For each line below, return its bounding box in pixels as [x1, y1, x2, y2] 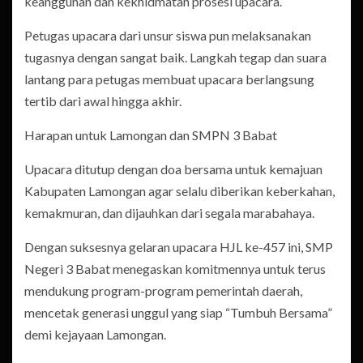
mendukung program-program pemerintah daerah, [24, 283, 302, 299]
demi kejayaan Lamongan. [24, 327, 166, 343]
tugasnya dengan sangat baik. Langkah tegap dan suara [24, 49, 327, 66]
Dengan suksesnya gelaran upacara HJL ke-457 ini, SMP [24, 239, 333, 255]
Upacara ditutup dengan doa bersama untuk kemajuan [24, 161, 322, 177]
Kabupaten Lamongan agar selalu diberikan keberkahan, [24, 183, 335, 199]
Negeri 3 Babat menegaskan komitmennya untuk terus [24, 261, 326, 277]
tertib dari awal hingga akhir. [24, 93, 181, 109]
